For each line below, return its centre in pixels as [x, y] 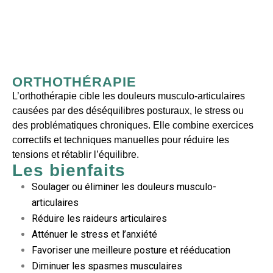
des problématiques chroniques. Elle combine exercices [133, 126]
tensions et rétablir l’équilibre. [76, 155]
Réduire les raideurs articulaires [99, 219]
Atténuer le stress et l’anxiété [94, 235]
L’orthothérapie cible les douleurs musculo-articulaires [129, 96]
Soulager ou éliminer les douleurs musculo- [124, 187]
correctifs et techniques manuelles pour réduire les [121, 140]
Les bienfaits [69, 171]
